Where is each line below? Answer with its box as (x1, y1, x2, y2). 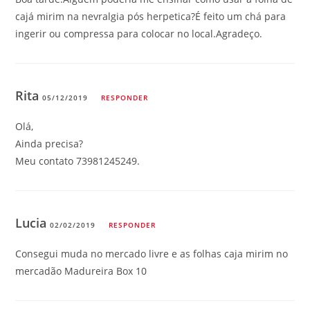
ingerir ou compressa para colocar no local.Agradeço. (15, 26, 263, 40)
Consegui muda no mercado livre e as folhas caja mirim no (15, 246, 289, 260)
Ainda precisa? (15, 136, 84, 150)
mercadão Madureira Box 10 (15, 264, 147, 277)
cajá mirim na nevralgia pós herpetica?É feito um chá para (15, 9, 286, 23)
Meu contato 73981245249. (15, 154, 140, 167)
